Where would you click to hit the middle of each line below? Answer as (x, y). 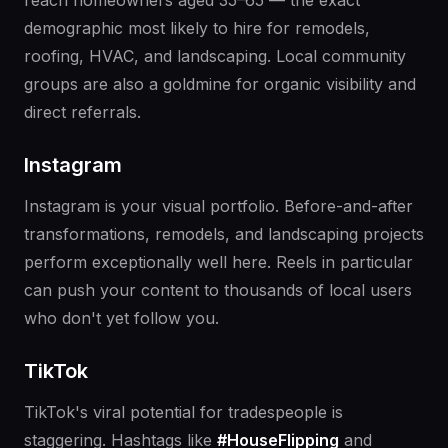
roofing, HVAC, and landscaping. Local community (215, 56)
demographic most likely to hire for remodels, (197, 28)
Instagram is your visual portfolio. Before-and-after (218, 206)
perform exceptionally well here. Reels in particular (218, 262)
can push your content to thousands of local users (218, 290)
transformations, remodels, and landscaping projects (224, 234)
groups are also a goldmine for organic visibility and (220, 84)
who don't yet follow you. (121, 318)
